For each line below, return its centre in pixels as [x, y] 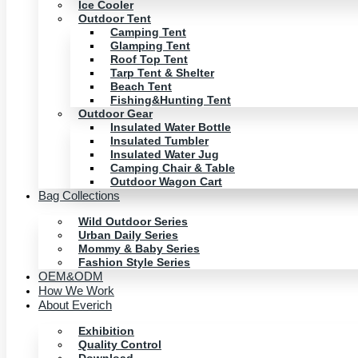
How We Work [76, 290]
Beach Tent [141, 86]
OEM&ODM [71, 276]
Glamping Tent [150, 46]
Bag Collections [79, 195]
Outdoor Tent [115, 18]
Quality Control [120, 344]
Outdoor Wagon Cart [166, 181]
